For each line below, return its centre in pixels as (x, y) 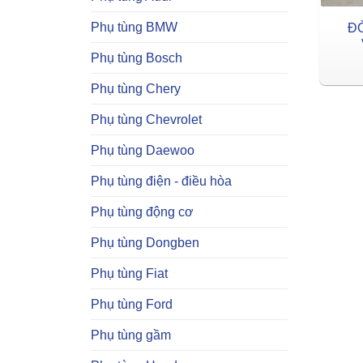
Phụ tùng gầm (131, 335)
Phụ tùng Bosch (137, 58)
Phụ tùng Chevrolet (146, 119)
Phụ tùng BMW (134, 27)
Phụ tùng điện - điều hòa (161, 181)
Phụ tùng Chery (136, 88)
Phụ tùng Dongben (145, 242)
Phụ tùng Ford (132, 304)
